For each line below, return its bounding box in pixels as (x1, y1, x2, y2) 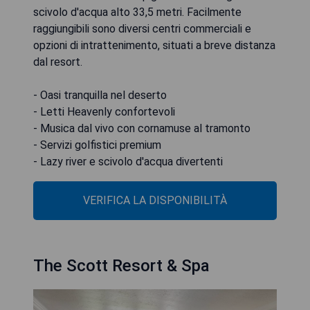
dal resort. (33, 55, 82, 69)
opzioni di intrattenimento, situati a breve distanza (33, 38, 275, 52)
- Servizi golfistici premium (33, 138, 161, 152)
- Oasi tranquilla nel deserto (33, 88, 167, 102)
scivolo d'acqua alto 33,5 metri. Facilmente (33, 5, 241, 19)
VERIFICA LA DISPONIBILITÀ (83, 193, 227, 207)
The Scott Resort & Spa (33, 255, 210, 275)
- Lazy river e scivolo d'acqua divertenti (33, 154, 223, 168)
